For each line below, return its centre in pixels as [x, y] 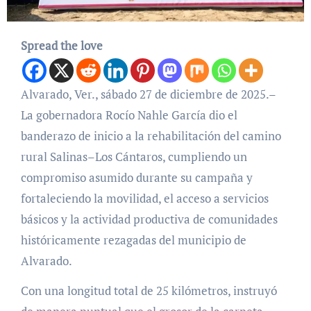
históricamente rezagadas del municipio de [133, 239]
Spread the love [61, 45]
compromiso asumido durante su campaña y [136, 177]
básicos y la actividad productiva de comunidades [149, 219]
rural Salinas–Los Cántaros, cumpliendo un [134, 156]
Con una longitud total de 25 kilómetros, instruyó [149, 290]
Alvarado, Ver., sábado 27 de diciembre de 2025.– [25, 94]
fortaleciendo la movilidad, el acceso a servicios [144, 198]
